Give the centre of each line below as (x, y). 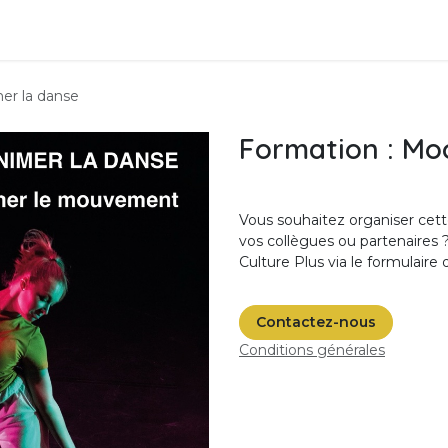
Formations (136, 29)
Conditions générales (312, 350)
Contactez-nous (316, 322)
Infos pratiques (260, 29)
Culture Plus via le (301, 262)
